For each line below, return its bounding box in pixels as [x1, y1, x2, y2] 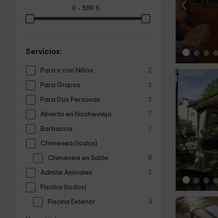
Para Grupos [40, 81, 80, 89]
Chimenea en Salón [48, 154, 109, 162]
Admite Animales [40, 169, 92, 176]
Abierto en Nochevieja [40, 110, 111, 118]
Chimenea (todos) [40, 140, 97, 147]
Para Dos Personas [40, 96, 100, 103]
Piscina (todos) [40, 183, 86, 191]
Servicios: [26, 47, 62, 55]
